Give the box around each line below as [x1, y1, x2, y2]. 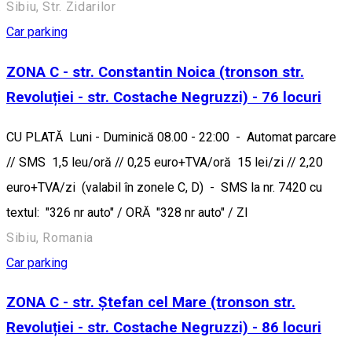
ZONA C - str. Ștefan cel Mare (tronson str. [6, 294, 295, 312]
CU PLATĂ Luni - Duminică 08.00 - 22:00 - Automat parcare [6, 129, 336, 145]
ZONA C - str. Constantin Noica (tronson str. [6, 63, 304, 81]
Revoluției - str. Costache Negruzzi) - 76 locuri [6, 88, 321, 106]
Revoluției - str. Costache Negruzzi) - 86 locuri [6, 319, 321, 337]
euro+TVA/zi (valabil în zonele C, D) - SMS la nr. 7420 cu [6, 179, 322, 195]
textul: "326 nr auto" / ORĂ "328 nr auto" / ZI [6, 204, 248, 220]
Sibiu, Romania [6, 229, 93, 245]
